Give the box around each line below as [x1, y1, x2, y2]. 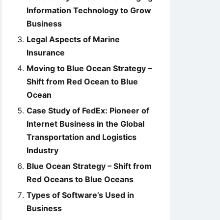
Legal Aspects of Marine [27, 34, 120, 44]
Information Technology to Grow [27, 5, 151, 15]
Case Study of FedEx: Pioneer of [27, 106, 149, 115]
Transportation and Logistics [27, 132, 137, 142]
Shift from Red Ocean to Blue [27, 77, 138, 86]
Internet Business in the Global [27, 119, 144, 129]
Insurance [27, 48, 65, 57]
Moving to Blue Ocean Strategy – [27, 63, 152, 73]
